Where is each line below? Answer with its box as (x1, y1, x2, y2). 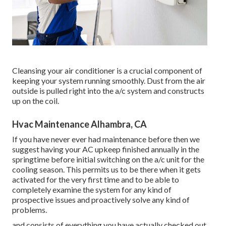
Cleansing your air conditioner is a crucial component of (12, 66, 202, 76)
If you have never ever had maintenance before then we (12, 134, 200, 144)
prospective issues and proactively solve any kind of (12, 195, 190, 205)
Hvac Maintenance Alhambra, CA (12, 119, 147, 130)
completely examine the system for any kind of (12, 185, 172, 195)
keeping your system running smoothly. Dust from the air (12, 76, 205, 86)
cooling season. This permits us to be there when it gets (12, 164, 201, 175)
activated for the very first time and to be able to (12, 175, 179, 185)
